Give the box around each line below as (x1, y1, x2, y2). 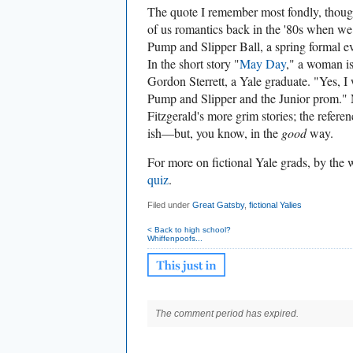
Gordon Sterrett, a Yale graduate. (147, 72, 314, 90)
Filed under (147, 200, 192, 210)
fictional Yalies (249, 200, 302, 210)
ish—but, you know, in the (147, 124, 281, 142)
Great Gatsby (192, 200, 244, 210)
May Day (240, 55, 286, 72)
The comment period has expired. (155, 308, 299, 320)
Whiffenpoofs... (147, 234, 203, 243)
